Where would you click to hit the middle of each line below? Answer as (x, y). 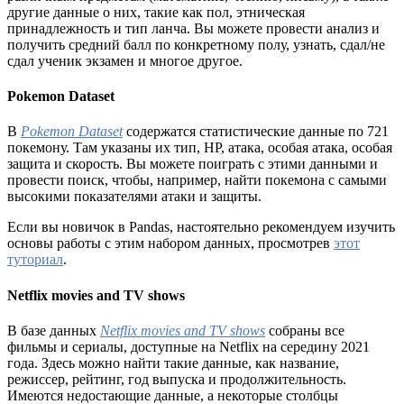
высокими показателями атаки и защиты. (134, 197)
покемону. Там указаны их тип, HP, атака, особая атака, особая (200, 148)
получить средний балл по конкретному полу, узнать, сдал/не (196, 44)
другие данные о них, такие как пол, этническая (156, 12)
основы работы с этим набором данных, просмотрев (170, 243)
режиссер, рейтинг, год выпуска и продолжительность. (177, 379)
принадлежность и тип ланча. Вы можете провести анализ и (193, 28)
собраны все (305, 330)
